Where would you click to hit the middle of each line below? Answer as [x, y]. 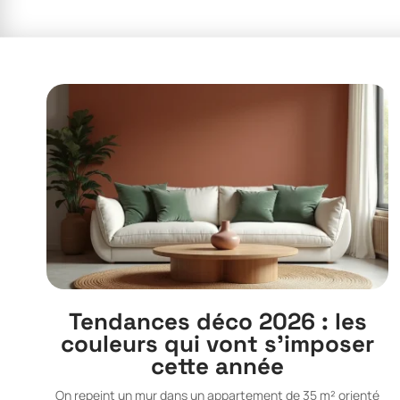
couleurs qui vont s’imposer [218, 344]
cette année [218, 367]
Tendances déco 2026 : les [217, 322]
